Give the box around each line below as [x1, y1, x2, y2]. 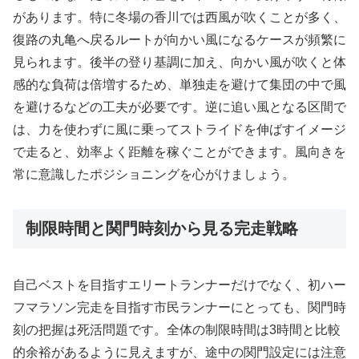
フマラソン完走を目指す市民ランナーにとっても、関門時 [13, 301, 346, 315]
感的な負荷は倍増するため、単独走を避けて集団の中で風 [13, 77, 346, 91]
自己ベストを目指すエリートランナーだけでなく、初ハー [13, 278, 346, 292]
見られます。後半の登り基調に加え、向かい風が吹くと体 [13, 54, 346, 69]
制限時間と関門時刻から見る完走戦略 [26, 219, 298, 237]
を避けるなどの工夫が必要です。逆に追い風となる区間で [13, 99, 346, 114]
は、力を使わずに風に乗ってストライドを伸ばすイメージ [13, 122, 346, 136]
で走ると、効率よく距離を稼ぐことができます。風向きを [13, 144, 346, 159]
